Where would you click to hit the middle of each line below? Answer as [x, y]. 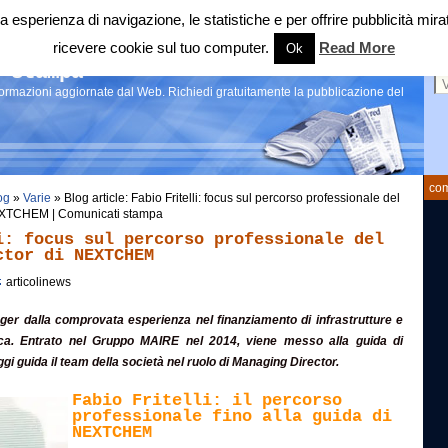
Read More [357, 47]
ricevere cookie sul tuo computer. [161, 47]
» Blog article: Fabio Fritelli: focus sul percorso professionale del [225, 198]
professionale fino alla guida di [232, 416]
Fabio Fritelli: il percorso [207, 400]
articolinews [37, 282]
